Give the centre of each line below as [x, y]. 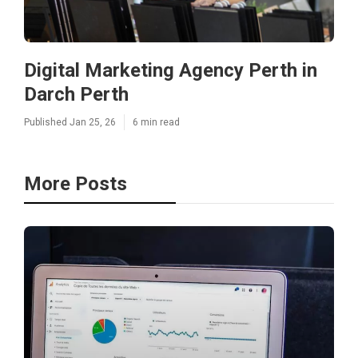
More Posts [76, 184]
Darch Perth [76, 94]
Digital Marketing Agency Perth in [171, 70]
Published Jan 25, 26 [70, 122]
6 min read [156, 122]
